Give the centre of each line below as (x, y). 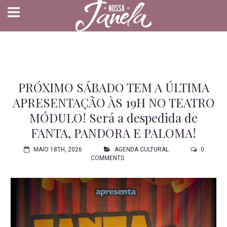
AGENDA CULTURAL (141, 149)
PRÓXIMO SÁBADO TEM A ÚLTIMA (113, 87)
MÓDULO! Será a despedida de (113, 118)
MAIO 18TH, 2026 (58, 149)
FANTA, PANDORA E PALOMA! (113, 133)
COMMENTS (107, 158)
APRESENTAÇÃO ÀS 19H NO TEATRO (113, 102)
